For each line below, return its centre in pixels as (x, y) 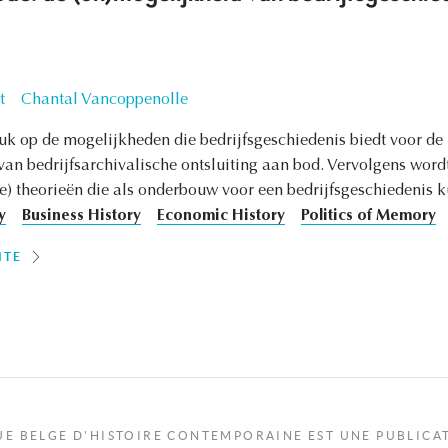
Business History (81, 216)
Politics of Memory (368, 216)
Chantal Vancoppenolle (104, 100)
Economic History (220, 216)
